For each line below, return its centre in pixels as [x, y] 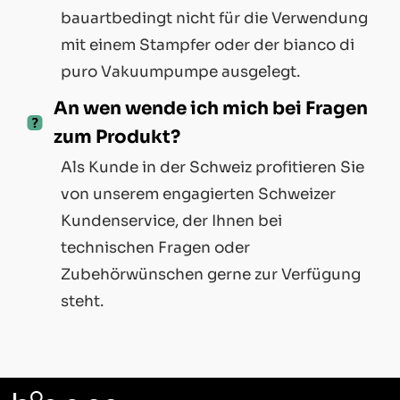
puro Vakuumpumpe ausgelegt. [180, 71]
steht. [82, 301]
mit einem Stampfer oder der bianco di [207, 45]
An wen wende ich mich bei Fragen [211, 108]
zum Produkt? [117, 137]
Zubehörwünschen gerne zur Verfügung [210, 274]
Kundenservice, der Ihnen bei [171, 221]
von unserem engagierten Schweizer [198, 194]
